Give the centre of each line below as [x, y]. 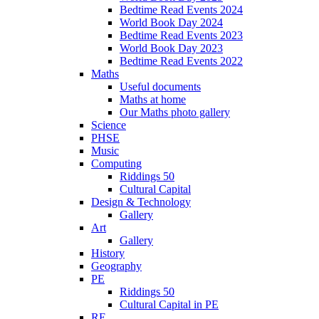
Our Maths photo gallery [175, 112]
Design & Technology [141, 202]
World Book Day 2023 [171, 48]
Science [109, 125]
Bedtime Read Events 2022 [181, 61]
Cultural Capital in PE [169, 304]
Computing [116, 163]
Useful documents [160, 86]
